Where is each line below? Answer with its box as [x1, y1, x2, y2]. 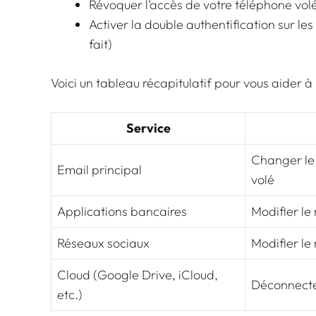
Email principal [57, 161, 142, 178]
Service [126, 119, 171, 136]
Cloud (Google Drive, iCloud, [57, 266, 218, 283]
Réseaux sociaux [57, 234, 150, 251]
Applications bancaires [57, 202, 187, 219]
